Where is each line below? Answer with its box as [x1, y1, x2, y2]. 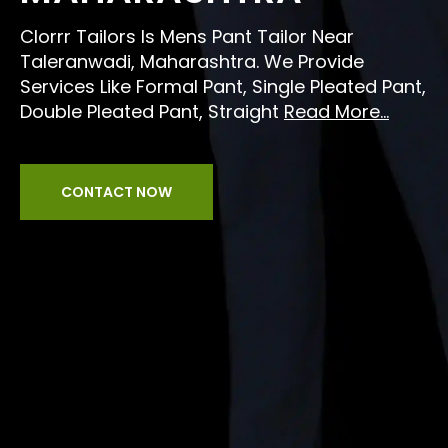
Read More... [284, 99, 389, 124]
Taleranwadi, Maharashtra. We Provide [20, 49, 364, 74]
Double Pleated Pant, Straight [20, 99, 284, 124]
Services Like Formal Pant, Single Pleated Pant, [20, 74, 426, 99]
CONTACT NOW [61, 182, 172, 202]
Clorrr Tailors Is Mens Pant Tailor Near [20, 24, 354, 49]
